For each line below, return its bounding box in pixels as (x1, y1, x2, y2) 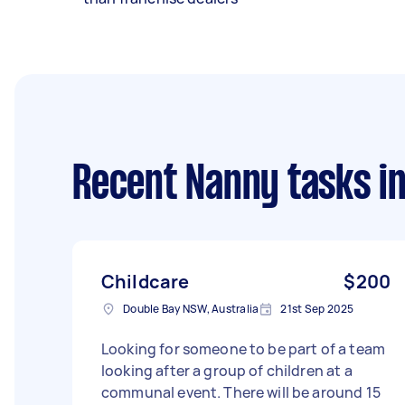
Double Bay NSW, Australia (123, 301, 259, 316)
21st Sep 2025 (280, 301, 354, 316)
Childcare (101, 269, 190, 294)
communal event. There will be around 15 (101, 382, 224, 402)
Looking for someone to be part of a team (101, 339, 385, 359)
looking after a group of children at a (101, 361, 353, 381)
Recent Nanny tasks (72, 165, 371, 208)
